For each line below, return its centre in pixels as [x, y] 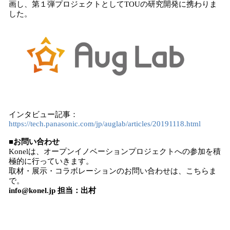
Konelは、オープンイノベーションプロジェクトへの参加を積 [115, 151]
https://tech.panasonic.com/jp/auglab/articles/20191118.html [105, 124]
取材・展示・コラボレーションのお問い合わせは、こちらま [113, 171]
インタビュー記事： [43, 114]
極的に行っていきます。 [51, 161]
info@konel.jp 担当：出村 [52, 190]
